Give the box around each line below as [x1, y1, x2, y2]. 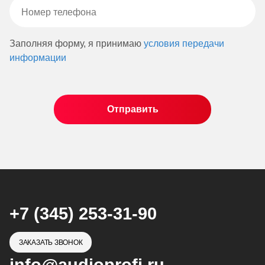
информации [9, 52, 66, 63]
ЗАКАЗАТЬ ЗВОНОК [18, 238, 83, 247]
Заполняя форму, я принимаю [9, 38, 144, 49]
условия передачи [144, 38, 224, 49]
